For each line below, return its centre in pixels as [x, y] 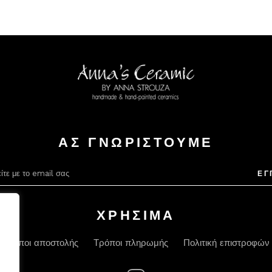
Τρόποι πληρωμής [131, 243]
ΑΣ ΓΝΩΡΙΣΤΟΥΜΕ [136, 142]
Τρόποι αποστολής [40, 243]
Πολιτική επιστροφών [226, 243]
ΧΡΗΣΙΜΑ [136, 215]
